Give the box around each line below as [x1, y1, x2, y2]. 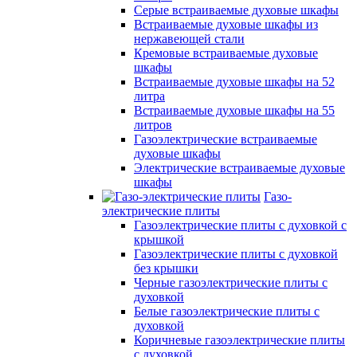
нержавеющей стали [134, 32, 245, 45]
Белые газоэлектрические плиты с [134, 304, 320, 318]
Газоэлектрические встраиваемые [134, 132, 317, 146]
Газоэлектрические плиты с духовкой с [134, 218, 347, 232]
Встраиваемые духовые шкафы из [134, 18, 318, 31]
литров [134, 118, 172, 131]
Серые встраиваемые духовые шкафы [134, 3, 339, 17]
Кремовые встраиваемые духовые [134, 46, 318, 60]
